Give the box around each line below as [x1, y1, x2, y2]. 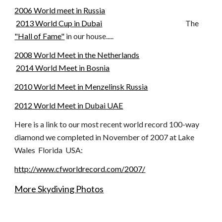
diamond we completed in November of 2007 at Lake [14, 132, 195, 142]
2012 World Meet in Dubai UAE [14, 101, 123, 110]
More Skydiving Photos [14, 183, 104, 194]
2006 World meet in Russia [14, 5, 106, 15]
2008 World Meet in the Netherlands [14, 50, 140, 59]
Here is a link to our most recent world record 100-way [14, 119, 200, 129]
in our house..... [64, 31, 114, 41]
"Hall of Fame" [14, 31, 65, 41]
